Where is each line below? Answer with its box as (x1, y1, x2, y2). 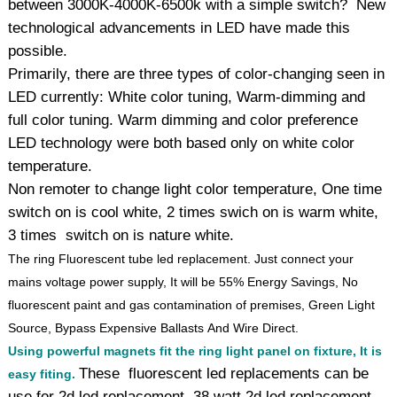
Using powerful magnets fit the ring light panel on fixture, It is (8, 343, 383, 358)
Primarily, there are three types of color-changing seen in (8, 65, 385, 82)
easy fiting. (8, 366, 76, 381)
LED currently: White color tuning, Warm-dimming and (8, 88, 366, 105)
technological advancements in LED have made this (8, 19, 351, 36)
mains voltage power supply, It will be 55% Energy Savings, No (8, 274, 359, 289)
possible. (8, 42, 68, 59)
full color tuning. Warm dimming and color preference (8, 111, 359, 128)
